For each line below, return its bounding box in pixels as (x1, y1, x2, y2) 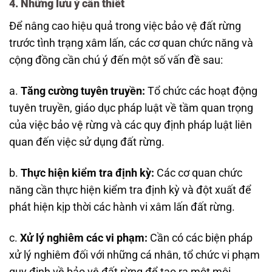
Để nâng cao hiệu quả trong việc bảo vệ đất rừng (9, 20, 241, 33)
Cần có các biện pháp (148, 231, 253, 244)
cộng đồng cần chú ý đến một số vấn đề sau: (9, 54, 223, 67)
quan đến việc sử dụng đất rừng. (9, 136, 165, 149)
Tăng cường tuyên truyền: (21, 85, 145, 98)
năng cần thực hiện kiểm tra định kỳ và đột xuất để (9, 184, 251, 196)
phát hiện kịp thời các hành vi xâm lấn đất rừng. (9, 201, 235, 213)
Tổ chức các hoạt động (145, 85, 257, 98)
